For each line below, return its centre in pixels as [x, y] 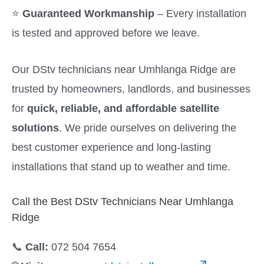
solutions [35, 128]
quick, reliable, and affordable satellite [123, 108]
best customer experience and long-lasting [111, 147]
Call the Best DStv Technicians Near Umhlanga [123, 202]
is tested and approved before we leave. [106, 33]
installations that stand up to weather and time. [121, 167]
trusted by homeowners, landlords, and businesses [131, 89]
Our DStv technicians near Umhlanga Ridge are [124, 70]
